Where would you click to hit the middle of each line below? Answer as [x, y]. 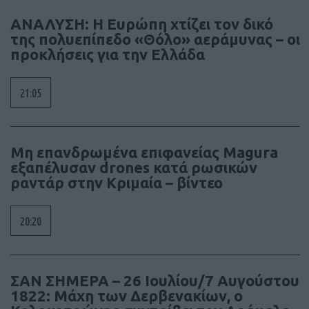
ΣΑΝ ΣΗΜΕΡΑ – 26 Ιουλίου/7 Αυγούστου [155, 280]
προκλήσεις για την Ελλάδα [108, 54]
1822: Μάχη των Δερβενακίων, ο [127, 295]
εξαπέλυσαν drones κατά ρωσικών [134, 167]
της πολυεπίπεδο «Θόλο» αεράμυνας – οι [155, 39]
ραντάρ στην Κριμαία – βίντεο [117, 182]
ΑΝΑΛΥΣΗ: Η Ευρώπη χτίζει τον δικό [142, 23]
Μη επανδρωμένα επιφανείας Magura [144, 152]
